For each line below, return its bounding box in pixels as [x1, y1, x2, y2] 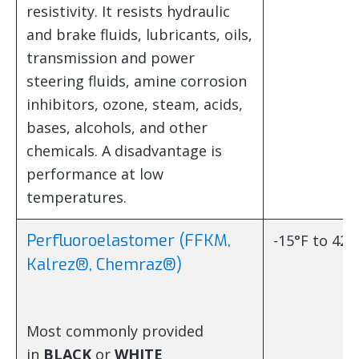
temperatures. [26, 187, 127, 207]
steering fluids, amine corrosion [26, 71, 247, 91]
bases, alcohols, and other [26, 117, 208, 137]
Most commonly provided [26, 321, 204, 341]
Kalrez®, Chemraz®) [26, 253, 182, 276]
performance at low [26, 163, 163, 184]
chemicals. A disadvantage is [26, 140, 222, 160]
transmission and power [26, 47, 195, 67]
